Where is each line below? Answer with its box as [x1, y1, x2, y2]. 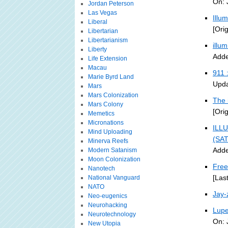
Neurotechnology [88, 211, 136, 218]
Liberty [88, 46, 107, 53]
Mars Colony [88, 101, 123, 108]
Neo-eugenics [88, 192, 127, 199]
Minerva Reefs [88, 137, 128, 145]
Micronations [88, 119, 124, 126]
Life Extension [88, 55, 127, 62]
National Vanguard [88, 174, 140, 181]
